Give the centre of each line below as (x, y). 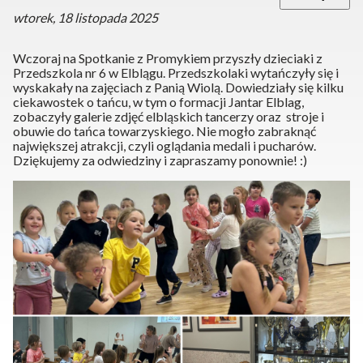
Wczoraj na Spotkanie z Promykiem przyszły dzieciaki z (168, 58)
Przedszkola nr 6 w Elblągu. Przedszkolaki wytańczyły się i (176, 73)
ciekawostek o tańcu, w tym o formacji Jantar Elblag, (158, 102)
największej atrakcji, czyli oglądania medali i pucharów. (164, 146)
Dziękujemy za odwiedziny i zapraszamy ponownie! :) (160, 160)
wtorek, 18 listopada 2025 (85, 18)
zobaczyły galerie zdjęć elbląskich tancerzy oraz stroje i (169, 117)
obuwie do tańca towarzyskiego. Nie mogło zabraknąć (164, 131)
